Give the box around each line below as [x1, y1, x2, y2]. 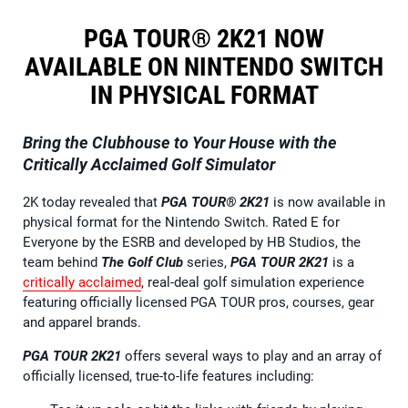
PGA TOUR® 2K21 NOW [84, 23, 324, 54]
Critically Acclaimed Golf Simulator [23, 154, 275, 174]
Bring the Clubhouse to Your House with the [23, 132, 337, 152]
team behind [23, 253, 101, 270]
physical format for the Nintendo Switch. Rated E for [23, 213, 340, 230]
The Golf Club [101, 253, 187, 270]
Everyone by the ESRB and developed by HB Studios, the [23, 233, 361, 250]
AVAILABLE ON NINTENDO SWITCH [25, 51, 383, 82]
